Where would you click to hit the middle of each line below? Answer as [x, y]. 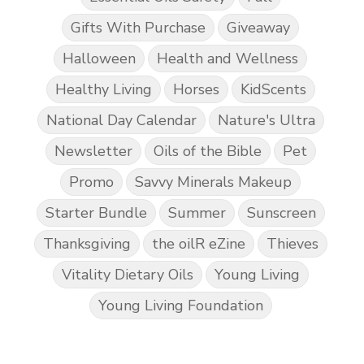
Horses [196, 89]
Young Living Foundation [180, 305]
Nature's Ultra [266, 120]
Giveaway [258, 27]
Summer [197, 212]
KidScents [273, 89]
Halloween [99, 58]
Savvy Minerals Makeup [213, 182]
